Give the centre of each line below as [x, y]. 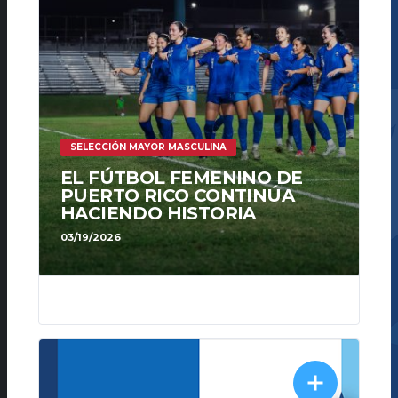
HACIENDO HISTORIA [158, 214]
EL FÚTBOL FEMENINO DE [182, 178]
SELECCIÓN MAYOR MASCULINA [148, 147]
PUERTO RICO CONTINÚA [177, 196]
